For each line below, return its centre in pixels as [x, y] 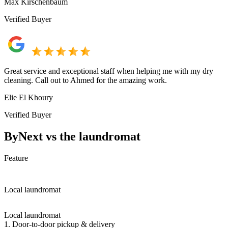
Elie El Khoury [28, 97]
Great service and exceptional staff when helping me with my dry [109, 71]
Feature [16, 158]
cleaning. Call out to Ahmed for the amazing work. [85, 80]
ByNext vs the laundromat [72, 136]
